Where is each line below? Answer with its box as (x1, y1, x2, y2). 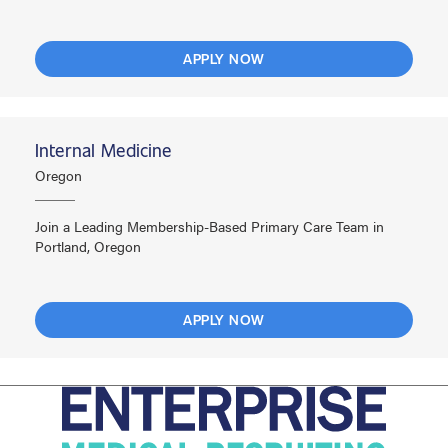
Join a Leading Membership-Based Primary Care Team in (35, 216, 384, 237)
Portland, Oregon (35, 236, 141, 257)
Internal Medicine (35, 138, 172, 163)
